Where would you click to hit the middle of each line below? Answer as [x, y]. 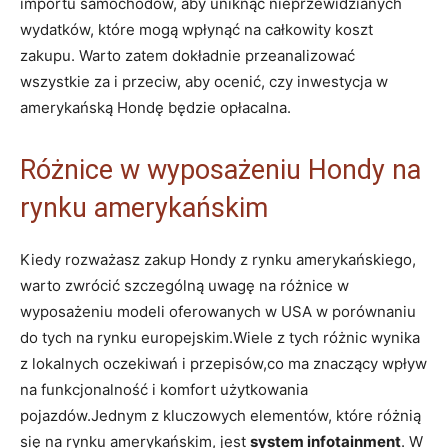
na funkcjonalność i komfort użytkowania [164, 389]
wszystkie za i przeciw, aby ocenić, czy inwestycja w [204, 81]
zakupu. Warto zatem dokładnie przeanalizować [187, 55]
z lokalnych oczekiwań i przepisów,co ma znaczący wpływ [223, 363]
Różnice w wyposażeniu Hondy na [220, 169]
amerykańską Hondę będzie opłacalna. [155, 107]
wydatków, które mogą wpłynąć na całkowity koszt [196, 29]
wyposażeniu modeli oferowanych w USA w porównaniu [218, 311]
